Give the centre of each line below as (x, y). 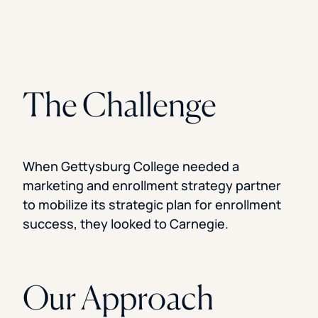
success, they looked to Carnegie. (126, 223)
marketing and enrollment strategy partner (152, 185)
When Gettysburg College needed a (131, 166)
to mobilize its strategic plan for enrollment (152, 204)
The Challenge (122, 105)
